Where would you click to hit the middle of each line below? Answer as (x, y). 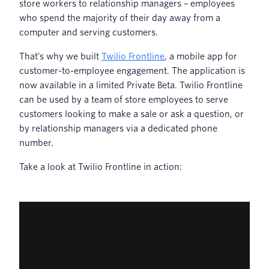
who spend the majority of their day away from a (120, 18)
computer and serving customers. (89, 32)
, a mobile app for (201, 56)
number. (36, 143)
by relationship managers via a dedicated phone (118, 128)
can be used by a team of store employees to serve (124, 99)
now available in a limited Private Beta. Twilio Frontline (131, 85)
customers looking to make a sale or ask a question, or (131, 114)
